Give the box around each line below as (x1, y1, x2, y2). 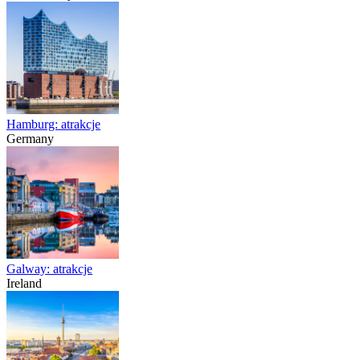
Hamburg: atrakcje (6, 117, 100, 132)
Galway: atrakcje (6, 262, 92, 276)
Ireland (6, 276, 42, 291)
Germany (6, 132, 54, 146)
